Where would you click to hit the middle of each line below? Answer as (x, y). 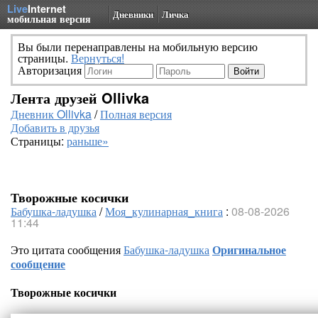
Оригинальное (249, 250)
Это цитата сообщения (67, 250)
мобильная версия (49, 18)
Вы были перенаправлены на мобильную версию (138, 46)
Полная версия (136, 114)
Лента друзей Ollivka (80, 98)
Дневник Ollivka (51, 114)
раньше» (88, 141)
